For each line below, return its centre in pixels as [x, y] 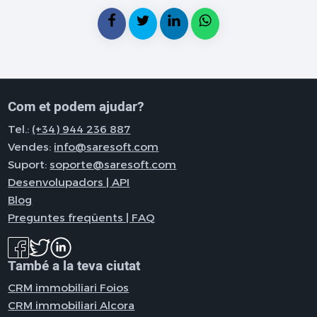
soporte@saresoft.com [113, 164]
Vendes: [31, 146]
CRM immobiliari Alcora [71, 305]
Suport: [29, 164]
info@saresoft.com [106, 146]
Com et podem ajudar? [76, 106]
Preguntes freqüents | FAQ [82, 217]
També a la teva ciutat [74, 266]
